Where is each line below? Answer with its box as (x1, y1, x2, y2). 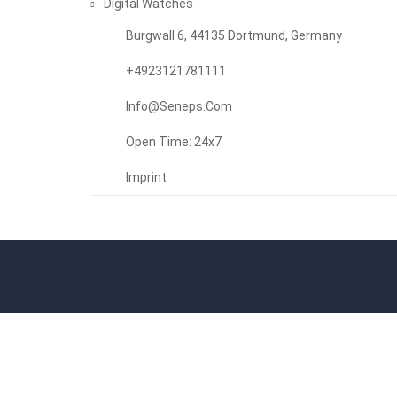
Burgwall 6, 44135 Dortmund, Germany (126, 28, 342, 43)
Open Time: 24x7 (126, 135, 222, 149)
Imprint (126, 170, 167, 184)
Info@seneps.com (126, 99, 232, 113)
